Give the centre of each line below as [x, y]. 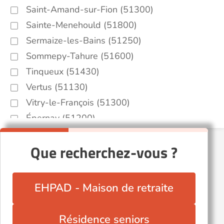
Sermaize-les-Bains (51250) [84, 40]
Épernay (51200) [61, 118]
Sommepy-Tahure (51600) [80, 56]
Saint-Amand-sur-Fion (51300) [90, 9]
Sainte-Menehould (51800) [81, 25]
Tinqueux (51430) [63, 71]
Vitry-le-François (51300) [78, 102]
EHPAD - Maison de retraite [104, 188]
